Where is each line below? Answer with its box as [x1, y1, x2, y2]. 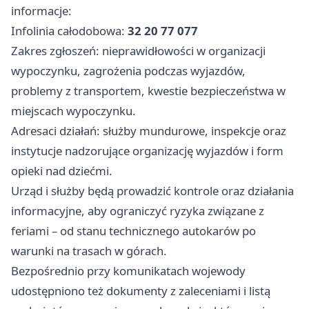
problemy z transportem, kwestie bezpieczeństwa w [11, 82, 286, 99]
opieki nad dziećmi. [11, 162, 112, 179]
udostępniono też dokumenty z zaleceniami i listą [11, 282, 270, 299]
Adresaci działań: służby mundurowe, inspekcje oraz [11, 122, 286, 139]
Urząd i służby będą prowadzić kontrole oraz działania [11, 182, 294, 199]
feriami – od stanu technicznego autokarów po [11, 222, 256, 239]
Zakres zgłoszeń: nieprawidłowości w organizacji [11, 42, 266, 59]
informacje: [11, 2, 72, 19]
